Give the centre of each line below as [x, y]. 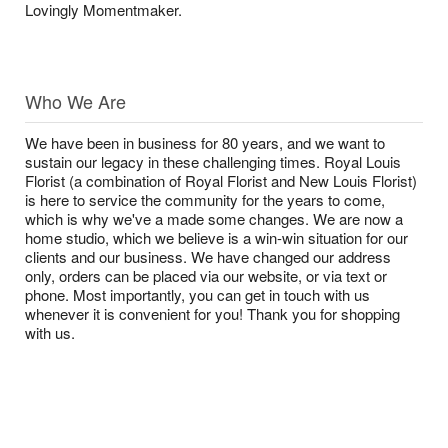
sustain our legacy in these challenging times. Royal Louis [213, 161]
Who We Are [75, 101]
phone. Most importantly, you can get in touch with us [197, 294]
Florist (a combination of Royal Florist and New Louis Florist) [221, 180]
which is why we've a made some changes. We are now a [214, 218]
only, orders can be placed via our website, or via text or [206, 275]
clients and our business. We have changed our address [208, 256]
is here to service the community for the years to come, [205, 199]
